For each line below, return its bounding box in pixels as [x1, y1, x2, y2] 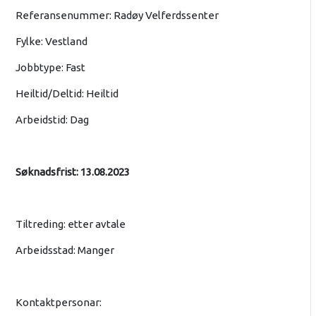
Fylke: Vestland [15, 35, 87, 48]
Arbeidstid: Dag [15, 114, 89, 126]
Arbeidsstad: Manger [15, 244, 114, 257]
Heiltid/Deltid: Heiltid [15, 87, 119, 100]
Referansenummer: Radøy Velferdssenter [15, 9, 219, 22]
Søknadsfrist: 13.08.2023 [15, 166, 130, 178]
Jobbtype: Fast [15, 61, 85, 74]
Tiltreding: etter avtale [15, 218, 126, 231]
